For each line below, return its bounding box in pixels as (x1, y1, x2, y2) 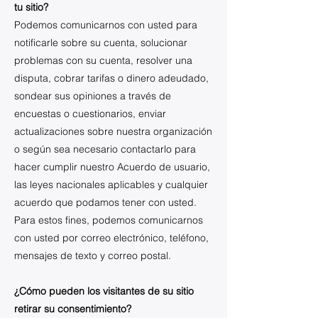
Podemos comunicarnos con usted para (14, 18, 197, 31)
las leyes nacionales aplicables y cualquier (14, 178, 208, 191)
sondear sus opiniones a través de (14, 89, 171, 102)
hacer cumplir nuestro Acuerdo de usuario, (14, 160, 210, 173)
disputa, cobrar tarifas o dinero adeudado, (14, 72, 209, 84)
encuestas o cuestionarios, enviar (14, 107, 166, 120)
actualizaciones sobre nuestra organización (14, 125, 212, 138)
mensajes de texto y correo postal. (14, 249, 171, 262)
